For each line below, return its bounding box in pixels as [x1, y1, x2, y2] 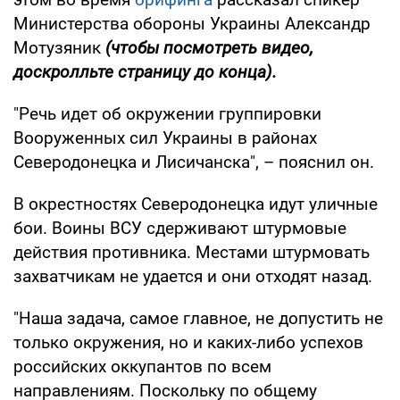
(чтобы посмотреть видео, [105, 37, 313, 58]
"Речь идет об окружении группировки [13, 103, 321, 124]
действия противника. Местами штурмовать [13, 241, 370, 262]
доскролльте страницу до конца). [13, 61, 277, 82]
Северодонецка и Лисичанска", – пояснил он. [13, 151, 374, 172]
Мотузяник [13, 37, 105, 58]
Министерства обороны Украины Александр [13, 12, 371, 34]
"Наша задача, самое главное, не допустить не [13, 307, 383, 329]
